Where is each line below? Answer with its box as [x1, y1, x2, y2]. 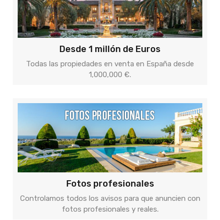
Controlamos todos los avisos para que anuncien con [20, 194, 200, 203]
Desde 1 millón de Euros [59, 44, 161, 55]
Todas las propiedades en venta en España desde [26, 59, 194, 68]
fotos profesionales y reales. [61, 205, 159, 214]
